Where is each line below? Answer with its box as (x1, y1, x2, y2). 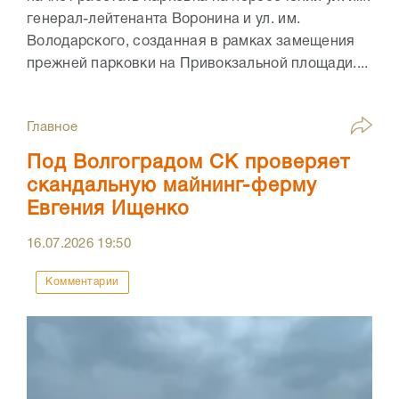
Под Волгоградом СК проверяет (27, 153, 350, 172)
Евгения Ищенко (27, 199, 190, 218)
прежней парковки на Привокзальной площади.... (27, 57, 369, 70)
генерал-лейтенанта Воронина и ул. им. (27, 12, 301, 26)
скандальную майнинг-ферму (27, 176, 317, 195)
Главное (27, 120, 78, 134)
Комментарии (45, 276, 119, 287)
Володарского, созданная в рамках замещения (27, 35, 355, 48)
